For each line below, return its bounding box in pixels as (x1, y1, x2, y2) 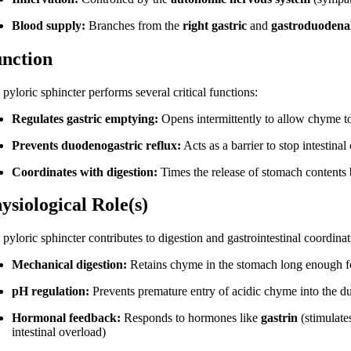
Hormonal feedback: (12, 311, 121, 325)
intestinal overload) (12, 325, 107, 339)
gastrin (261, 311, 299, 325)
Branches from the (85, 18, 183, 32)
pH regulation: (12, 284, 90, 299)
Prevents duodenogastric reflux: (12, 138, 182, 152)
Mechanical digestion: (12, 258, 128, 272)
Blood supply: (12, 18, 86, 32)
